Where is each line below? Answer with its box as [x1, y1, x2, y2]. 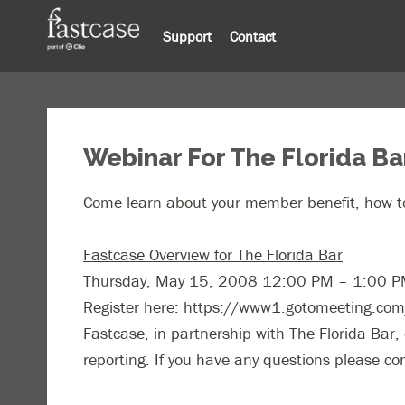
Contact [229, 27, 276, 45]
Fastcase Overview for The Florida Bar [83, 244, 343, 265]
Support [162, 27, 212, 45]
